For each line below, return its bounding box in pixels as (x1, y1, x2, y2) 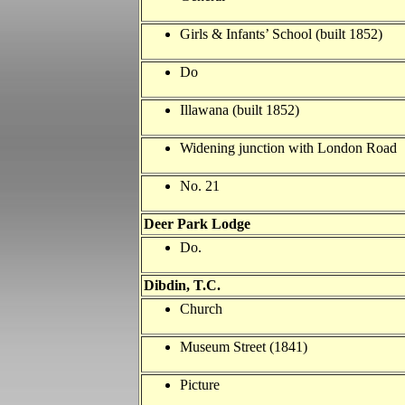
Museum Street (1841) (180, 339, 307, 354)
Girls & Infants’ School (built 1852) (180, 26, 382, 42)
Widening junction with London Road (180, 140, 397, 155)
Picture (180, 377, 220, 392)
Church (180, 301, 222, 316)
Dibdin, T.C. (144, 278, 221, 293)
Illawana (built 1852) (180, 102, 299, 118)
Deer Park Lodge (144, 216, 250, 231)
